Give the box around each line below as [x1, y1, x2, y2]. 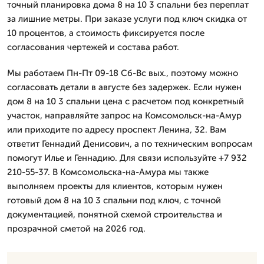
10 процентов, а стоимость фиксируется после [7, 27, 204, 38]
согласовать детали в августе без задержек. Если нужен [7, 81, 242, 93]
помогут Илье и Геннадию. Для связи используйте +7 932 [7, 152, 247, 163]
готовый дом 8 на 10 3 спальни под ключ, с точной [7, 194, 221, 206]
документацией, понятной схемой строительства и [7, 209, 222, 220]
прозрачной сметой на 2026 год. [7, 223, 146, 234]
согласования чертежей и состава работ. [7, 41, 179, 52]
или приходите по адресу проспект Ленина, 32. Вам [7, 124, 226, 135]
